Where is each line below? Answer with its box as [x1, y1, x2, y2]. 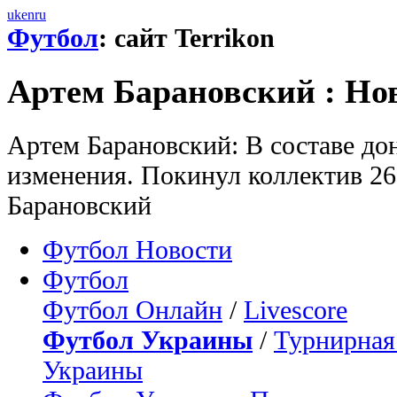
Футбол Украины [43, 324, 253, 354]
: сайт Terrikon [98, 23, 275, 52]
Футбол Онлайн [43, 294, 222, 324]
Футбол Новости [43, 234, 232, 264]
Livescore [244, 294, 347, 324]
